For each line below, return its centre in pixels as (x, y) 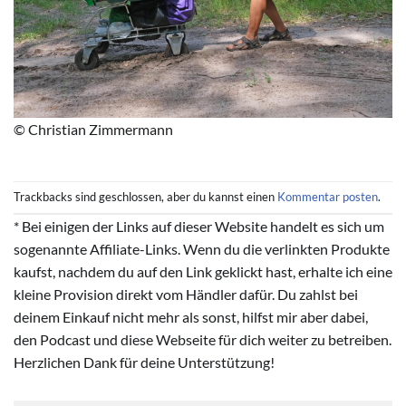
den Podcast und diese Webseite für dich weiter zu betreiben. (203, 339)
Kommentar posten (328, 197)
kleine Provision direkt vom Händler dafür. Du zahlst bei (186, 294)
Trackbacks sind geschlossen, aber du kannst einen (145, 197)
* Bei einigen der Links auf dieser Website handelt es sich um (199, 226)
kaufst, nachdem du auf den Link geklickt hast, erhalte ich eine (203, 271)
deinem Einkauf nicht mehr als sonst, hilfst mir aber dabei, (191, 316)
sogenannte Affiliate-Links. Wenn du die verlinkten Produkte (202, 248)
